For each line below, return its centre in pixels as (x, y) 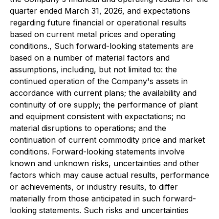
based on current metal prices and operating (93, 34)
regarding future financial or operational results (98, 22)
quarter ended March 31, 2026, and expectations (100, 11)
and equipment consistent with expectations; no (98, 116)
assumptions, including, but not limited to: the (93, 69)
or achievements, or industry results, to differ (94, 186)
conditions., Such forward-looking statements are (102, 46)
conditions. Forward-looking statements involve (97, 151)
